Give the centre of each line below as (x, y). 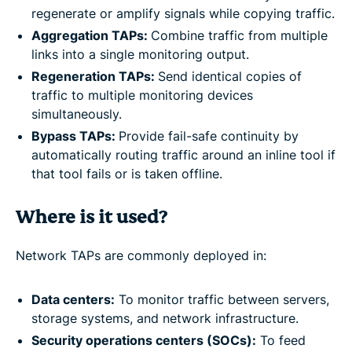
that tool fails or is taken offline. (127, 173)
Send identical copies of (230, 76)
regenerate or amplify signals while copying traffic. (183, 13)
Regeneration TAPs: (95, 76)
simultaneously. (77, 114)
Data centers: (73, 299)
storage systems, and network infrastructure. (165, 318)
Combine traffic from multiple (239, 35)
